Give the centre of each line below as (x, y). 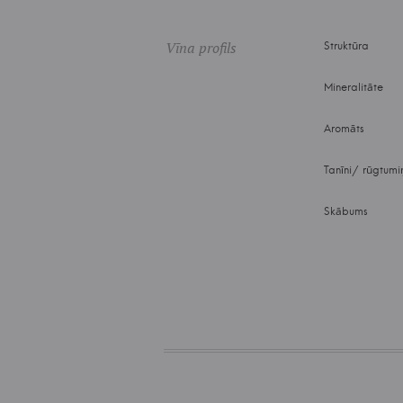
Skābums (346, 211)
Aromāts (344, 128)
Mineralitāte (354, 87)
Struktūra (346, 45)
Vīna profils (201, 48)
